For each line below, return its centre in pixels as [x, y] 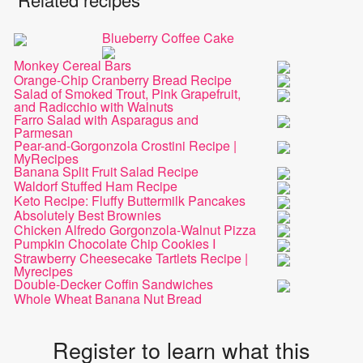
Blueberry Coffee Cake [168, 37]
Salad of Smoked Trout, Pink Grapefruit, [128, 94]
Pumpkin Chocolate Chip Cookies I [115, 244]
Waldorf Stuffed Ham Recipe [96, 186]
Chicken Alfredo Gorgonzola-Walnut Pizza [135, 229]
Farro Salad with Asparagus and [107, 120]
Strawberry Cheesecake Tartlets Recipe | [131, 258]
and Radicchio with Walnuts [94, 107]
